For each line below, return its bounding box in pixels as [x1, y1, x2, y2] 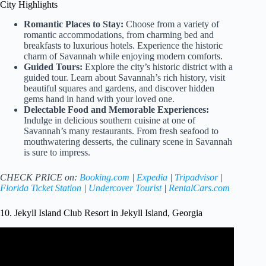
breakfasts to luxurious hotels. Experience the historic [24, 40, 223, 51]
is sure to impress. [24, 147, 90, 158]
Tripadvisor [175, 172, 218, 183]
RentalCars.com [169, 183, 230, 194]
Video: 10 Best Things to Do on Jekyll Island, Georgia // [11, 233, 223, 243]
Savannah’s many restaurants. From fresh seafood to [24, 126, 218, 137]
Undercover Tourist [88, 183, 161, 194]
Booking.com [80, 172, 129, 183]
